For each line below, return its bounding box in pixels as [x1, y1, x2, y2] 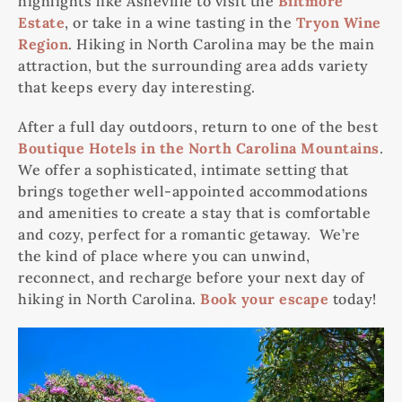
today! [328, 290, 377, 309]
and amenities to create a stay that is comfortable [18, 204, 371, 223]
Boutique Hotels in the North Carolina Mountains [18, 139, 380, 158]
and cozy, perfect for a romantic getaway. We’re [18, 225, 360, 244]
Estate [18, 13, 65, 32]
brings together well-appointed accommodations [18, 182, 369, 201]
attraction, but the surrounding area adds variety [18, 57, 369, 75]
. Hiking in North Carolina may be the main [68, 35, 374, 54]
